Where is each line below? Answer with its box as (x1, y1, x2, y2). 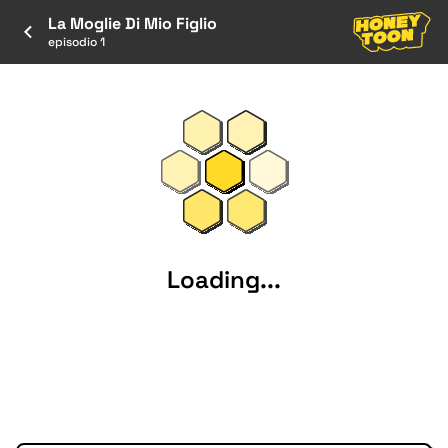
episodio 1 (48, 34, 105, 50)
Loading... (167, 263, 281, 295)
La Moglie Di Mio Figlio (48, 13, 217, 34)
